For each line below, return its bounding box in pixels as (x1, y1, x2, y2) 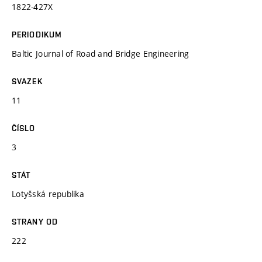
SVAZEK (12, 76, 43, 86)
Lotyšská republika (12, 188, 85, 199)
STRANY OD (12, 216, 58, 226)
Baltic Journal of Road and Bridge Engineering (12, 47, 189, 59)
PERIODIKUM (12, 29, 63, 39)
